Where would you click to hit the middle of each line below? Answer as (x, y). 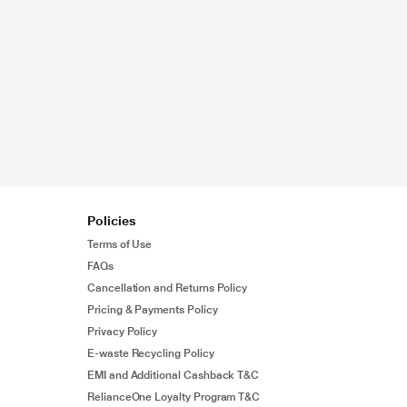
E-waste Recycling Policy (151, 353)
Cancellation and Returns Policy (168, 288)
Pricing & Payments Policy (153, 310)
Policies (112, 221)
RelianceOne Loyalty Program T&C (174, 397)
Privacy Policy (123, 332)
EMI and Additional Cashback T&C (174, 375)
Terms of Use (120, 244)
